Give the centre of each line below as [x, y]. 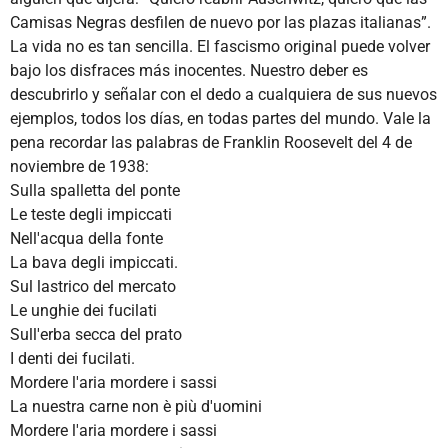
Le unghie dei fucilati [83, 310]
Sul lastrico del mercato [93, 286]
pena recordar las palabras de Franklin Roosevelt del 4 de [211, 142]
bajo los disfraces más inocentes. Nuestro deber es [189, 70]
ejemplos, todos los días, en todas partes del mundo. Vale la [220, 118]
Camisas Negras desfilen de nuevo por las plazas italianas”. [220, 22]
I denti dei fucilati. [72, 358]
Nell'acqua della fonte [86, 238]
